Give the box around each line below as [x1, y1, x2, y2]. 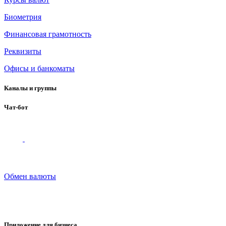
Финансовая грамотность [4, 29, 91, 38]
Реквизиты [4, 46, 41, 55]
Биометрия [4, 12, 41, 21]
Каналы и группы [4, 84, 56, 92]
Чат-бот [4, 103, 28, 111]
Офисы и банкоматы [4, 64, 75, 73]
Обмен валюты [4, 172, 56, 181]
